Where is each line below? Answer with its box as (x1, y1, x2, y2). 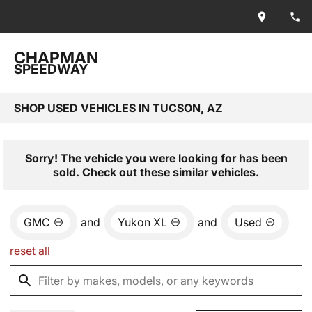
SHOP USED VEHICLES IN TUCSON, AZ (14, 101, 223, 115)
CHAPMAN (14, 48, 98, 68)
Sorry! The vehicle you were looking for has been (24, 151, 288, 165)
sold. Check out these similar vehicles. (53, 165, 259, 179)
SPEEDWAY (14, 61, 88, 77)
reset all (10, 244, 50, 258)
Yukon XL (118, 215, 167, 229)
